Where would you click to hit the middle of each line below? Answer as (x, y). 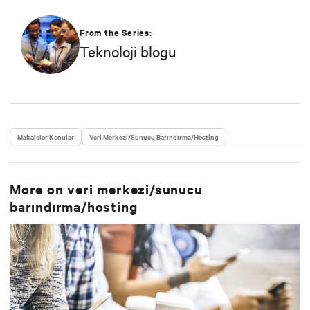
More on (39, 189)
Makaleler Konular (46, 136)
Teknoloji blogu (128, 52)
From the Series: (116, 33)
